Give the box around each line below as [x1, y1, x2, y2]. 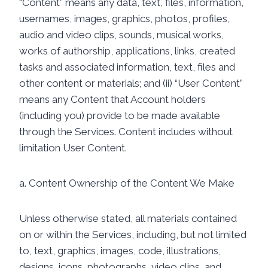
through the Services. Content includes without [19, 126, 233, 138]
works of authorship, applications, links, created [19, 45, 235, 57]
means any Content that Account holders [19, 93, 206, 105]
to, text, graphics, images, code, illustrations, [19, 245, 221, 257]
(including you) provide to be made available [19, 109, 220, 121]
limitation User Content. [19, 142, 127, 154]
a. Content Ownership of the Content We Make [19, 177, 234, 189]
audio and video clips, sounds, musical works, [19, 29, 224, 41]
